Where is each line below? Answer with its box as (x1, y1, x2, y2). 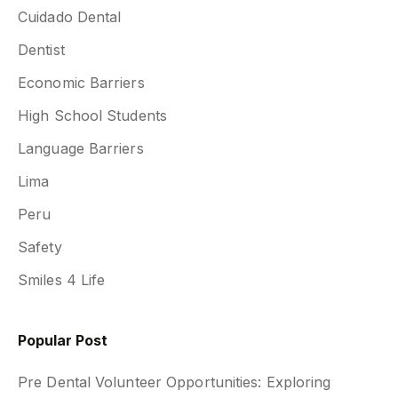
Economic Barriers (18, 73, 145, 92)
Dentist (18, 40, 65, 59)
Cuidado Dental (18, 7, 122, 26)
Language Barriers (18, 139, 144, 157)
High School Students (18, 106, 167, 124)
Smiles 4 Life (18, 270, 106, 289)
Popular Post (18, 330, 107, 349)
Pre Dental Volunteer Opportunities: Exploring (18, 372, 331, 391)
